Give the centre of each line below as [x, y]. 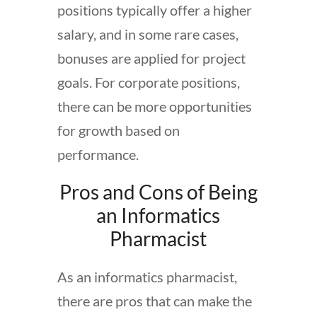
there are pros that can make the [154, 300]
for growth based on [118, 130]
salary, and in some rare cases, [148, 34]
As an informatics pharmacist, [147, 276]
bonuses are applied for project [151, 58]
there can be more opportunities [154, 106]
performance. [98, 154]
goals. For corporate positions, [148, 82]
